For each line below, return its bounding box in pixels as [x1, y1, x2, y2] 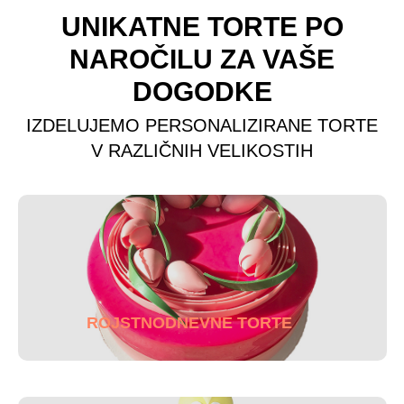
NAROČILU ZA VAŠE [69, 44, 335, 74]
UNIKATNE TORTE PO [60, 12, 344, 41]
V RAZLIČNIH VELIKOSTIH [91, 141, 313, 161]
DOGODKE [132, 77, 272, 106]
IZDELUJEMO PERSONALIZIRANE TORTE [26, 115, 378, 135]
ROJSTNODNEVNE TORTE [86, 314, 292, 332]
